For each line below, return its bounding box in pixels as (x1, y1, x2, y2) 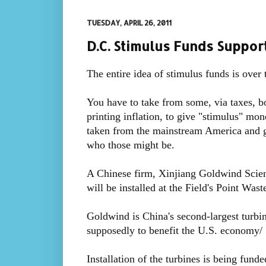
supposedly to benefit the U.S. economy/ (86, 224, 262, 237)
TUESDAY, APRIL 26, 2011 (86, 18, 172, 27)
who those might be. (86, 139, 175, 151)
